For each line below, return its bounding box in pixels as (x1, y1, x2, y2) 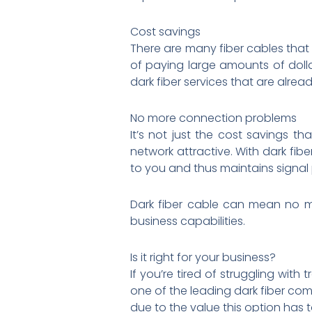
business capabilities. (130, 212, 245, 229)
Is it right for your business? (130, 249, 276, 265)
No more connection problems (130, 109, 297, 126)
